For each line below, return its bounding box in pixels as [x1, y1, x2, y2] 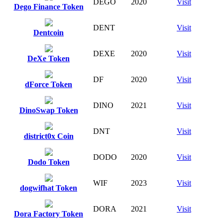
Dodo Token [27, 157, 70, 166]
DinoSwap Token [19, 106, 78, 114]
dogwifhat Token [20, 183, 77, 192]
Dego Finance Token [13, 2, 84, 11]
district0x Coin [23, 131, 74, 140]
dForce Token [25, 80, 72, 89]
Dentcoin [33, 28, 64, 37]
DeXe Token [27, 54, 70, 63]
